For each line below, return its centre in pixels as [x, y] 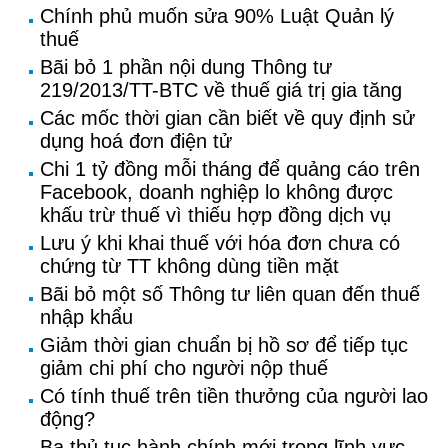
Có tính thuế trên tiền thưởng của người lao [234, 396]
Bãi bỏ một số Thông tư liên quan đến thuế [230, 294]
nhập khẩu [86, 317]
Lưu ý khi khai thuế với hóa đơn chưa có [220, 243]
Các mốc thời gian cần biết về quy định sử [227, 118]
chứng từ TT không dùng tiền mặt [189, 266]
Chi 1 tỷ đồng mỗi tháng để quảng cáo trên [230, 169]
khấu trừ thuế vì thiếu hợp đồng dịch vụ [215, 215]
